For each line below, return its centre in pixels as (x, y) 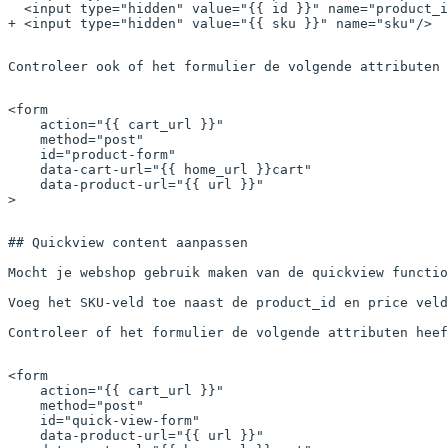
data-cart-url (76, 170)
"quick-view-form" (132, 421)
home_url (216, 170)
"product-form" (120, 155)
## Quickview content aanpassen (128, 243)
